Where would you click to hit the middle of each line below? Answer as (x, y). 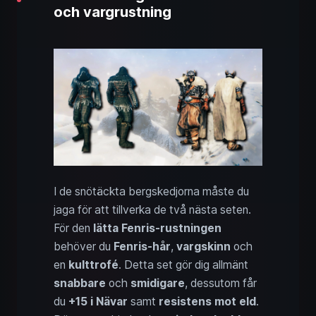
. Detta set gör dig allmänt (183, 265)
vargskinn (203, 247)
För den (73, 229)
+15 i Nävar (98, 302)
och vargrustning (113, 12)
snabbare (80, 284)
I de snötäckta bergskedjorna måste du (151, 192)
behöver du (84, 247)
